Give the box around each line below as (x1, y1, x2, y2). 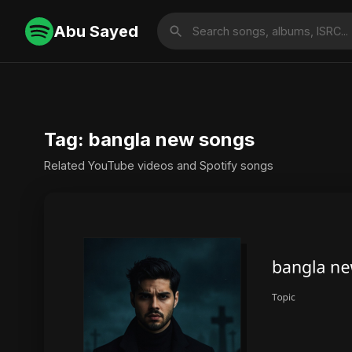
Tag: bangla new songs (44, 128, 255, 151)
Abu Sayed (53, 21, 138, 41)
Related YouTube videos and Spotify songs (44, 159, 273, 172)
